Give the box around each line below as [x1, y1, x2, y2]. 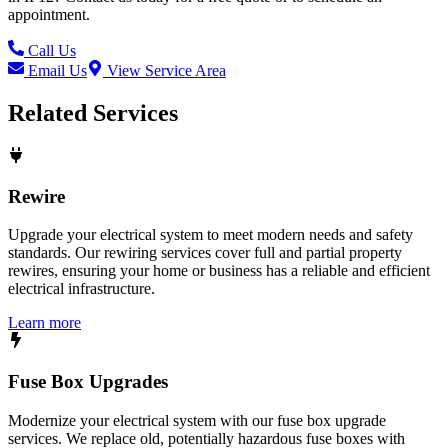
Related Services [8, 99, 178, 126]
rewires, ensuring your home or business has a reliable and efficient [8, 262, 430, 280]
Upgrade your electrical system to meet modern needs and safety [8, 226, 413, 244]
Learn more [8, 314, 81, 332]
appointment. [8, 6, 90, 24]
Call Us [24, 42, 76, 60]
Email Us [24, 62, 87, 80]
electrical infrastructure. [8, 280, 155, 298]
